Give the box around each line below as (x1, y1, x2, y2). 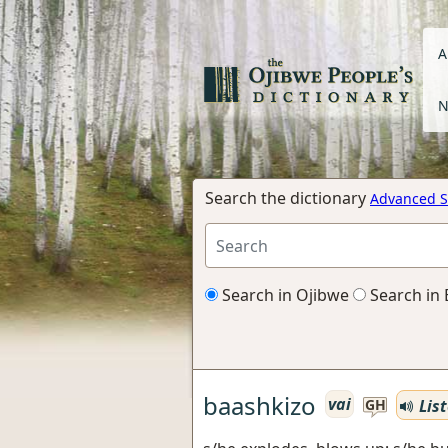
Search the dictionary (205, 187, 370, 209)
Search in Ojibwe (218, 284, 349, 306)
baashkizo (203, 388, 316, 422)
